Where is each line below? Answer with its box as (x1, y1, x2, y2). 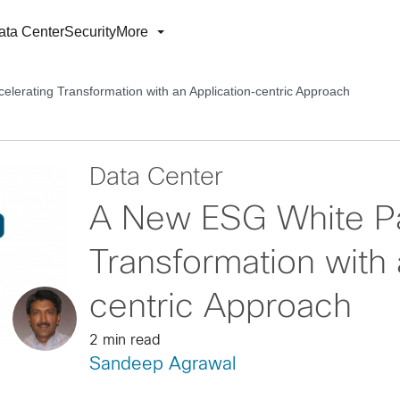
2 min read (88, 334, 161, 347)
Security (64, 24, 116, 39)
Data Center (88, 167, 223, 190)
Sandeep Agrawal (88, 356, 236, 373)
